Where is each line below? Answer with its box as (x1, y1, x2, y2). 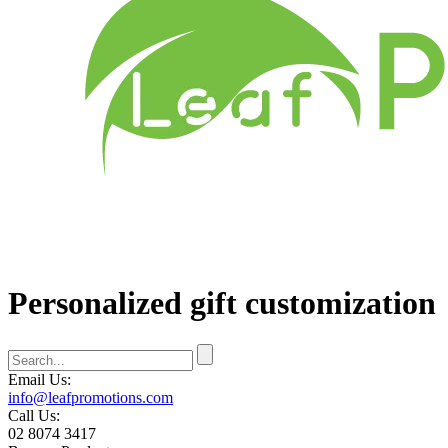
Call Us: (8, 406, 60, 424)
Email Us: (8, 370, 71, 388)
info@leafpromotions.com (8, 388, 173, 406)
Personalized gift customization (8, 285, 436, 322)
